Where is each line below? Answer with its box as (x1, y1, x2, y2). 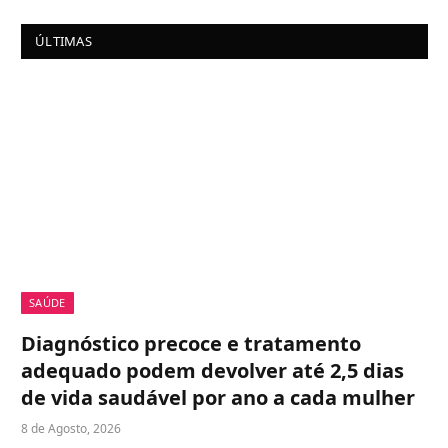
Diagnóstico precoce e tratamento (21, 330, 361, 358)
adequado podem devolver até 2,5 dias (21, 357, 404, 385)
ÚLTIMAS (35, 32, 92, 51)
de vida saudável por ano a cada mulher (21, 384, 415, 412)
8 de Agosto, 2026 (21, 420, 121, 438)
